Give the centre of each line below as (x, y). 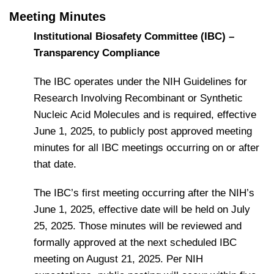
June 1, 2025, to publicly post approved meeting (143, 131)
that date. (55, 164)
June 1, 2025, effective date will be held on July (142, 209)
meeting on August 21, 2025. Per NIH (118, 259)
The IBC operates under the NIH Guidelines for (140, 82)
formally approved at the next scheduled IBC (135, 243)
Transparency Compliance (97, 53)
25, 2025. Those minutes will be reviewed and (138, 226)
